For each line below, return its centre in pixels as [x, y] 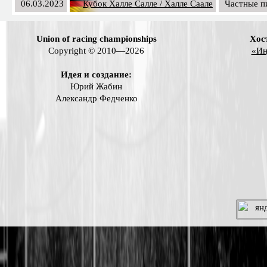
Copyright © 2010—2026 [97, 50]
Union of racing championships [96, 38]
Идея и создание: [97, 74]
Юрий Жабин [97, 86]
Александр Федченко [96, 98]
